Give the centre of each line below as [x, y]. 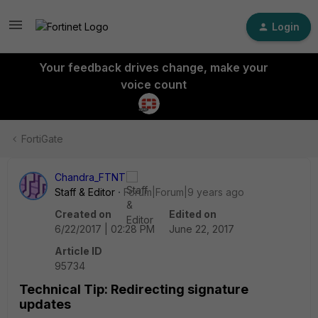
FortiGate [42, 139]
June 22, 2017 [202, 229]
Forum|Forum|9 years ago [184, 192]
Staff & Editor [85, 192]
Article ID [78, 251]
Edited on [193, 214]
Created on [83, 214]
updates [45, 304]
